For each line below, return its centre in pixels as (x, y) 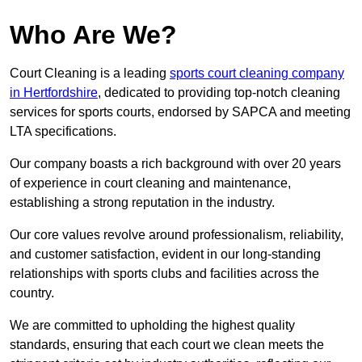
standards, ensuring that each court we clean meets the (167, 345)
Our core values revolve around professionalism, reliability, (177, 235)
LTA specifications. (63, 132)
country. (32, 293)
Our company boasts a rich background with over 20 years (175, 164)
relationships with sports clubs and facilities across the (164, 274)
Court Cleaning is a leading (90, 74)
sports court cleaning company (257, 74)
